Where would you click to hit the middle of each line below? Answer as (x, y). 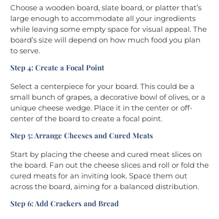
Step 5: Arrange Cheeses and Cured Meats (82, 136)
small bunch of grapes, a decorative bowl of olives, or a (108, 97)
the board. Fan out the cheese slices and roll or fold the (109, 165)
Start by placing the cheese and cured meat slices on (106, 154)
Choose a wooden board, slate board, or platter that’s (106, 8)
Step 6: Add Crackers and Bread (65, 204)
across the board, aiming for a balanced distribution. (105, 187)
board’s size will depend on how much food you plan (105, 40)
